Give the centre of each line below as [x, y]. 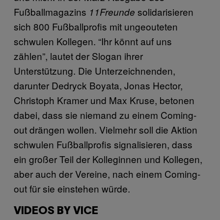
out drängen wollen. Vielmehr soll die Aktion [106, 129]
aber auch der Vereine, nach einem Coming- [107, 173]
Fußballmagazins [51, 11]
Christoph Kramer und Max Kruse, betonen [104, 100]
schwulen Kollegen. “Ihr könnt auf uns [93, 41]
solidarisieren [164, 11]
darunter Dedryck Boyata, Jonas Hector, [98, 85]
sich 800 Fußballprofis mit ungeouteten [96, 26]
